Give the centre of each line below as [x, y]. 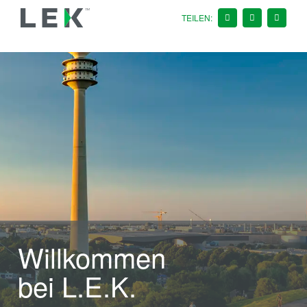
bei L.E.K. [77, 285]
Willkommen [92, 257]
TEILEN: [197, 17]
